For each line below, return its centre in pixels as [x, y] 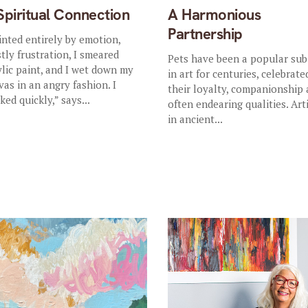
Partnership [205, 34]
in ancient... [196, 119]
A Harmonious [214, 15]
